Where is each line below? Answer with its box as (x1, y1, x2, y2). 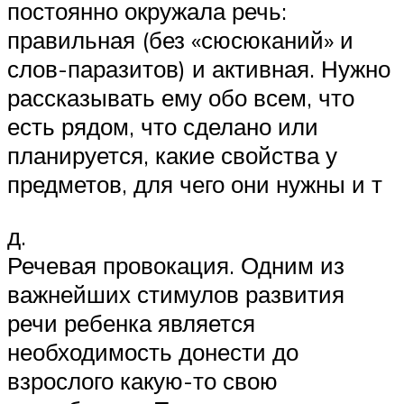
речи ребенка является (7, 308, 255, 337)
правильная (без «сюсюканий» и (7, 25, 353, 55)
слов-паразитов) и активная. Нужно (7, 54, 390, 84)
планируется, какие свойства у (7, 141, 337, 170)
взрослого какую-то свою (7, 365, 278, 395)
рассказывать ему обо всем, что (7, 83, 354, 113)
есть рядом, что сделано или (7, 112, 318, 142)
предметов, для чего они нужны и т (7, 170, 382, 199)
